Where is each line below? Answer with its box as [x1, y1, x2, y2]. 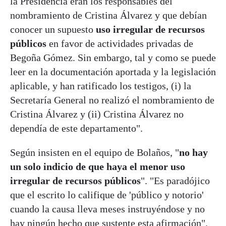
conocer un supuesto [10, 23, 93, 35]
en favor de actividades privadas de [49, 37, 193, 49]
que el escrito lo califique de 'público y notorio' [10, 189, 204, 200]
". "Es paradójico [141, 175, 210, 186]
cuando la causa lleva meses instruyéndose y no [10, 203, 205, 214]
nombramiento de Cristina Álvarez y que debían [10, 9, 207, 21]
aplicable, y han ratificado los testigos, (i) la [10, 80, 191, 91]
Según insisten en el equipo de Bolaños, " [10, 146, 179, 158]
